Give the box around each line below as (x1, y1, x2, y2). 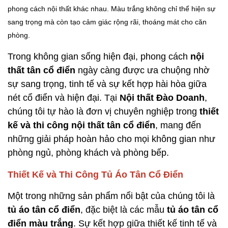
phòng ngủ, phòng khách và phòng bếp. (8, 147, 169, 158)
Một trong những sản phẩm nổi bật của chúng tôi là (8, 190, 215, 201)
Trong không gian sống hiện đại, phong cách (8, 51, 190, 62)
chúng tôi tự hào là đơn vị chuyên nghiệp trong (8, 106, 199, 117)
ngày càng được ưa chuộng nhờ (75, 65, 210, 75)
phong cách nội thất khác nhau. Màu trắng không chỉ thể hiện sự (8, 4, 215, 13)
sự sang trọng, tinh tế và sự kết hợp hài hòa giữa (8, 78, 207, 89)
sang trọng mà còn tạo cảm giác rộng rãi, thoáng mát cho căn (8, 17, 207, 26)
